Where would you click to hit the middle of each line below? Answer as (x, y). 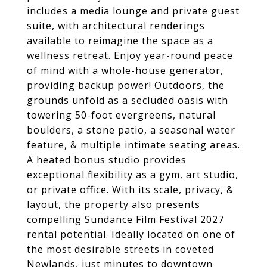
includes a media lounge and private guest (133, 11)
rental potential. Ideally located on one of (131, 234)
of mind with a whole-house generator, (125, 70)
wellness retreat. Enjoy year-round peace (130, 55)
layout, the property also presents (114, 204)
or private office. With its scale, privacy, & (130, 190)
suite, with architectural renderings (116, 26)
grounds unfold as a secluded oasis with (128, 100)
